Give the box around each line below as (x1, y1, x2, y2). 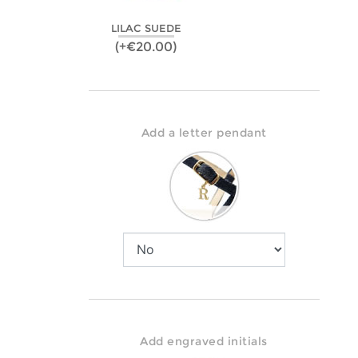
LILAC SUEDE (110, 22, 181, 34)
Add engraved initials (140, 333, 268, 348)
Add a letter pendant (141, 125, 267, 140)
